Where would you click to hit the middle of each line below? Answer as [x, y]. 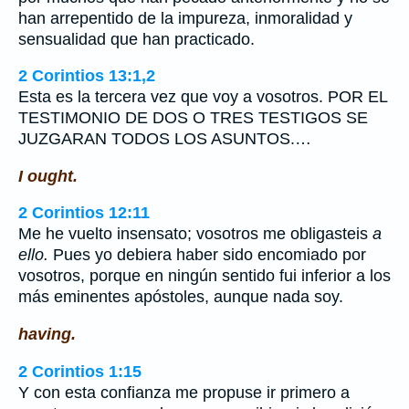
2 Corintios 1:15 [80, 371]
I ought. [48, 176]
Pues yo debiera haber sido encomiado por [207, 255]
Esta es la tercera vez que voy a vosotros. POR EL [203, 97]
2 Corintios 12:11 [84, 213]
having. [47, 334]
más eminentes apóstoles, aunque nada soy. [181, 297]
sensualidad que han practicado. [136, 39]
